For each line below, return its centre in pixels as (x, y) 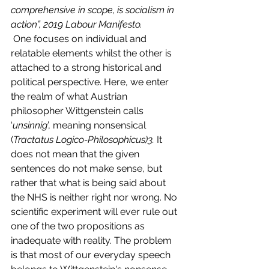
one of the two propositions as (79, 226)
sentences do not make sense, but (88, 168)
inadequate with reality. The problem (92, 240)
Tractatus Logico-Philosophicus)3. (84, 139)
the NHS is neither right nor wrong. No (95, 197)
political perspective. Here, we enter (91, 82)
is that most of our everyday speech (92, 255)
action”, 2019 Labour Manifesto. (76, 24)
